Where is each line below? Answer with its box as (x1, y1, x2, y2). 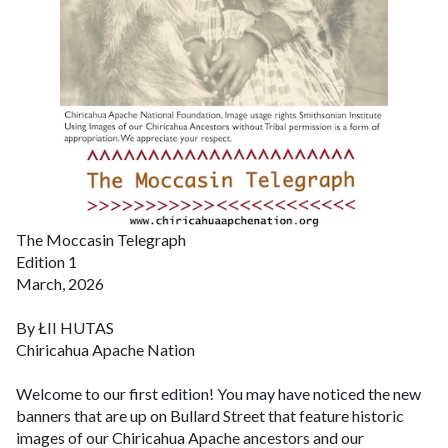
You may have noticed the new (217, 384, 421, 404)
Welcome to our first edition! (16, 384, 214, 404)
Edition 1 (16, 252, 77, 272)
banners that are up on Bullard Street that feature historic (16, 406, 404, 426)
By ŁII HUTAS (16, 318, 114, 338)
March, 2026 (16, 274, 104, 294)
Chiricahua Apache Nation (16, 340, 195, 360)
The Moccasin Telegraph (16, 230, 186, 250)
